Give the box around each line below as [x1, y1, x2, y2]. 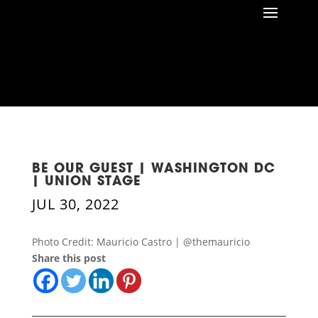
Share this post [31, 251, 106, 265]
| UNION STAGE [31, 176, 141, 189]
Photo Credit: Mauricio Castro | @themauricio [31, 235, 250, 248]
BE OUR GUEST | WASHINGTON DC [31, 163, 275, 176]
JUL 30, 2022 [31, 194, 119, 214]
